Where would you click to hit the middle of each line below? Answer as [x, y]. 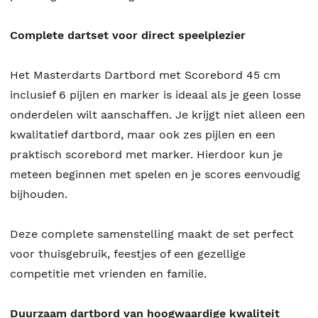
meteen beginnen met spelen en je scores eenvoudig [155, 175]
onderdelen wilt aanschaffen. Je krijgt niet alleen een [158, 115]
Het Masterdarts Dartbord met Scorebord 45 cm [145, 75]
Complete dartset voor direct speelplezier [128, 35]
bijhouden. [39, 194]
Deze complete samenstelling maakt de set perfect [152, 234]
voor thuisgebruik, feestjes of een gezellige [128, 254]
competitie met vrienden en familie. [108, 274]
